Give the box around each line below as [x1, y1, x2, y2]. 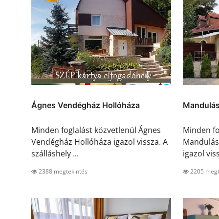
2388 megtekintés [37, 167, 88, 176]
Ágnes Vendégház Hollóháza [31, 100, 140, 110]
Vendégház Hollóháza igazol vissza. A [31, 136, 168, 148]
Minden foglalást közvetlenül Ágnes [31, 125, 161, 136]
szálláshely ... [31, 148, 79, 159]
